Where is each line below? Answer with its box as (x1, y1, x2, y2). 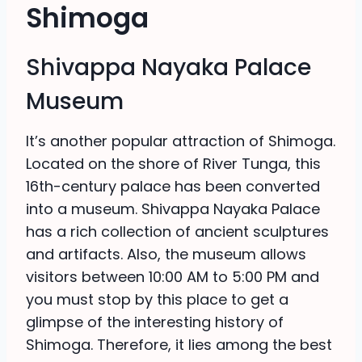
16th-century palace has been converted (26, 176, 320, 197)
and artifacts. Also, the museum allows (26, 244, 306, 265)
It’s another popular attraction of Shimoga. (26, 131, 335, 152)
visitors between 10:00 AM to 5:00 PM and (26, 267, 319, 288)
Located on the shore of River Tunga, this (26, 154, 321, 175)
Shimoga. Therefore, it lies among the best (26, 335, 332, 356)
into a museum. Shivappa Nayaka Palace (26, 199, 320, 220)
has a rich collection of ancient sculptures (26, 221, 329, 242)
